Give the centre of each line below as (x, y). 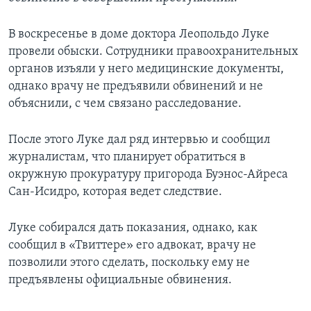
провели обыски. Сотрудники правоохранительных (153, 52)
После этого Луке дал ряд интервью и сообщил (139, 140)
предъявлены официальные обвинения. (120, 280)
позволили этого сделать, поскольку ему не (129, 263)
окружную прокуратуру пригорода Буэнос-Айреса (148, 175)
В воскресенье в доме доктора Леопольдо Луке (139, 35)
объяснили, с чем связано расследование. (125, 104)
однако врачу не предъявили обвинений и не (136, 87)
